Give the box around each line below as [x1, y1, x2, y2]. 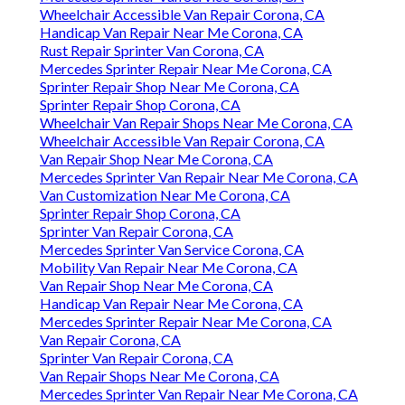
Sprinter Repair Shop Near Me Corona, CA [40, 78, 299, 96]
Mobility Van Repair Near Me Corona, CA [40, 259, 297, 277]
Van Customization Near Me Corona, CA [40, 186, 290, 204]
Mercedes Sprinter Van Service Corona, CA [40, 240, 304, 259]
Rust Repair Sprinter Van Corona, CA [40, 42, 264, 60]
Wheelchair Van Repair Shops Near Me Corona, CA [40, 114, 353, 132]
